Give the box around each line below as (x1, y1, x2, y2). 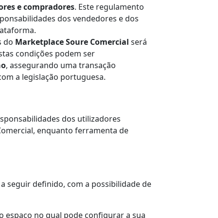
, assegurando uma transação (6, 60, 116, 71)
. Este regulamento (74, 1, 144, 13)
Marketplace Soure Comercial (15, 36, 129, 48)
